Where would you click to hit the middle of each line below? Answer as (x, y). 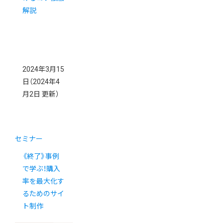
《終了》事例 (41, 157)
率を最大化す (43, 181)
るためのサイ (43, 194)
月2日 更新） (41, 94)
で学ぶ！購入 (41, 169)
